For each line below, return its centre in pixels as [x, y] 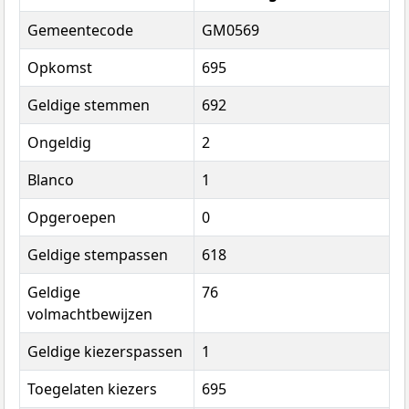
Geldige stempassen [98, 255]
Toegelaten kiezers [92, 389]
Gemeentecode [80, 31]
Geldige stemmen [89, 105]
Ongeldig [59, 143]
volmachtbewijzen [90, 315]
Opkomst [60, 68]
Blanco [51, 180]
